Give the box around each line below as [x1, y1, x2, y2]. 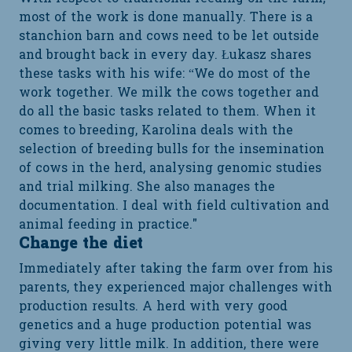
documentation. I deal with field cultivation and [19, 196, 329, 216]
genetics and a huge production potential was [19, 316, 311, 335]
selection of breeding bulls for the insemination [19, 140, 324, 159]
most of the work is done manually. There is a [19, 8, 313, 27]
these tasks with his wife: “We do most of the [19, 64, 310, 84]
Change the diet [19, 232, 143, 256]
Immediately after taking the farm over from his [19, 259, 332, 279]
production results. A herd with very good [19, 297, 288, 317]
